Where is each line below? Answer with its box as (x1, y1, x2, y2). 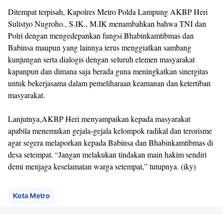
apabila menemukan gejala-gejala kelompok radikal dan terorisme (8, 125, 212, 136)
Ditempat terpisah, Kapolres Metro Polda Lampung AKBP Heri (8, 6, 208, 17)
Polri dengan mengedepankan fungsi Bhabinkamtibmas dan (8, 30, 194, 41)
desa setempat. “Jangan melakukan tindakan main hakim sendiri (8, 149, 207, 160)
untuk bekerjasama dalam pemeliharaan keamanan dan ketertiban (8, 78, 211, 89)
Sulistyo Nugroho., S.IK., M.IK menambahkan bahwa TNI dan (8, 18, 206, 29)
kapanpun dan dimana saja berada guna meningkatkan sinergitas (8, 66, 208, 77)
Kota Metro (13, 191, 50, 200)
